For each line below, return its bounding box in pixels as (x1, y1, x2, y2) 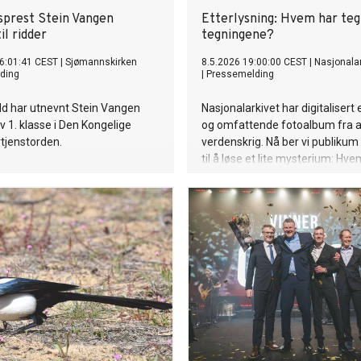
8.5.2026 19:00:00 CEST (201, 56, 307, 68)
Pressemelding (206, 68, 274, 80)
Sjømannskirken (65, 56, 137, 68)
